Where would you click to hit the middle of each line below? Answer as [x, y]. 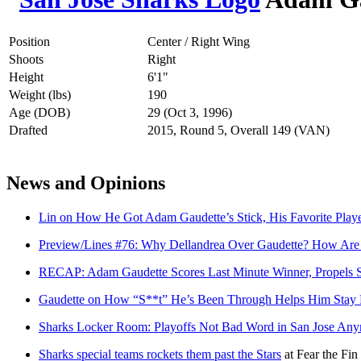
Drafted [28, 130]
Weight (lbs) [40, 94]
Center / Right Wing [199, 41]
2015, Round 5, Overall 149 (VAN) [239, 130]
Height [26, 77]
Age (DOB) [39, 112]
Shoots [26, 59]
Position [29, 41]
